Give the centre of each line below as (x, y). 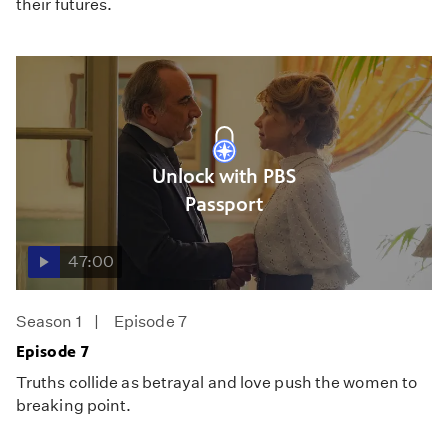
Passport (224, 205)
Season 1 (49, 321)
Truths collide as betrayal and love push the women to (217, 382)
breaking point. (74, 405)
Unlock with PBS (224, 177)
